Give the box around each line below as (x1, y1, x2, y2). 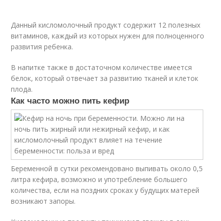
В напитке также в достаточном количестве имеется (11, 63, 192, 72)
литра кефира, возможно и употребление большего (11, 175, 188, 184)
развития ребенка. (11, 42, 74, 51)
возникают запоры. (11, 196, 76, 206)
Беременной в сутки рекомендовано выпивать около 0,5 (11, 164, 203, 173)
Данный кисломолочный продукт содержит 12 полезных (11, 20, 201, 30)
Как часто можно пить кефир (11, 94, 130, 106)
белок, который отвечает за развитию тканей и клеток (11, 74, 199, 83)
